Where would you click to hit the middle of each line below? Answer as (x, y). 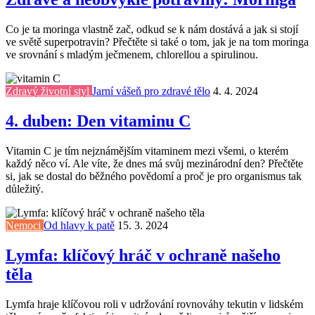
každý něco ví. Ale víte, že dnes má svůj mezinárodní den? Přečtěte (154, 163)
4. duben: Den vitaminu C (98, 121)
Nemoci (25, 225)
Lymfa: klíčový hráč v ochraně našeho (143, 255)
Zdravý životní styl (49, 91)
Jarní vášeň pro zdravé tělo (151, 91)
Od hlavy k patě (79, 225)
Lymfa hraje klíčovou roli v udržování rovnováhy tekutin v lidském (154, 304)
